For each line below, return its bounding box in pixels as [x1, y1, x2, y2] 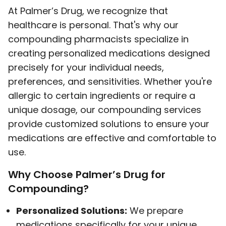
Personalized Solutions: [16, 204, 127, 217]
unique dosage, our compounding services [8, 103, 201, 116]
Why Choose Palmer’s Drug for [8, 167, 165, 182]
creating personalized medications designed [8, 47, 210, 60]
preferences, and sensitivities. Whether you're [8, 75, 212, 88]
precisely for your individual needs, [8, 61, 164, 74]
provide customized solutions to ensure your [8, 118, 209, 130]
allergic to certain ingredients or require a [8, 89, 195, 102]
